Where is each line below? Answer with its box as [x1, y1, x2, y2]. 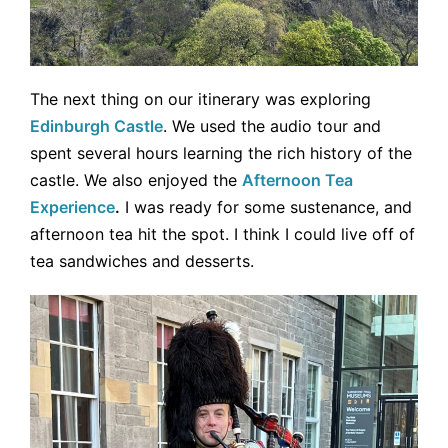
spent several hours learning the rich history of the [30, 143, 412, 164]
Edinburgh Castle [30, 116, 163, 137]
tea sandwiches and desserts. [30, 251, 254, 272]
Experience [30, 197, 115, 218]
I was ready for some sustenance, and [120, 197, 412, 218]
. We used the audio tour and [163, 116, 381, 137]
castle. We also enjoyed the [30, 170, 242, 191]
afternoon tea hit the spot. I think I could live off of [30, 224, 415, 245]
